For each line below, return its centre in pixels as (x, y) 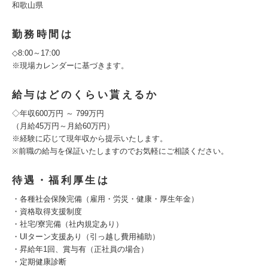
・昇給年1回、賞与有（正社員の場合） (80, 249)
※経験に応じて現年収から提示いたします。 (90, 138)
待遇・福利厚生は (61, 180)
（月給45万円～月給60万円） (63, 126)
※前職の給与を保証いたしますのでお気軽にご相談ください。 (120, 151)
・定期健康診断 (39, 262)
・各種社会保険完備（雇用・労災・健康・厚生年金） (105, 199)
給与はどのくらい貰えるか (85, 95)
